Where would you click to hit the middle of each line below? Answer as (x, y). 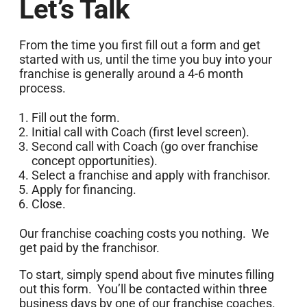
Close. (48, 204)
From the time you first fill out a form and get (139, 45)
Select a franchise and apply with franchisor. (151, 175)
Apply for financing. (84, 190)
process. (44, 88)
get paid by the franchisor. (92, 248)
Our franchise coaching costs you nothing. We (144, 234)
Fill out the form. (75, 118)
